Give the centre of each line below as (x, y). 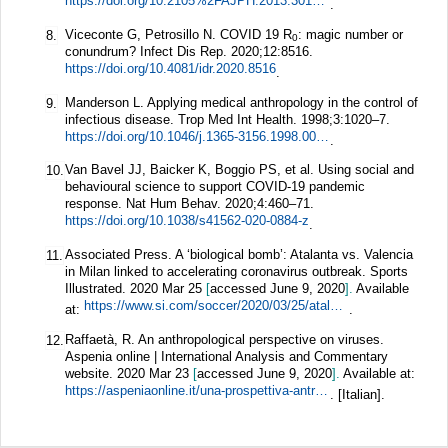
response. (95, 204)
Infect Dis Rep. (185, 51)
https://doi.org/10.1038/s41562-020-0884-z (187, 221)
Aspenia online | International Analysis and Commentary (226, 356)
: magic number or (350, 34)
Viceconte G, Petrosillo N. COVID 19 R (178, 34)
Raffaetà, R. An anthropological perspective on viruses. (224, 339)
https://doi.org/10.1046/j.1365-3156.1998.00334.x (322, 136)
